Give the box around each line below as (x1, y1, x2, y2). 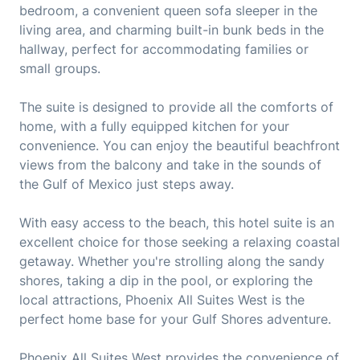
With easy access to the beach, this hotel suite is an (19, 215, 334, 231)
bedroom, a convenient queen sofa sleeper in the (19, 2, 317, 19)
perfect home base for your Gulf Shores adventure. (19, 311, 331, 328)
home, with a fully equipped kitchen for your (19, 118, 289, 135)
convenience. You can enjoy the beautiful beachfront (19, 137, 340, 154)
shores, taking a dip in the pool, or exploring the (19, 272, 313, 289)
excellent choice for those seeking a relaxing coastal (19, 234, 340, 251)
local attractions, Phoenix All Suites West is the (19, 292, 305, 309)
